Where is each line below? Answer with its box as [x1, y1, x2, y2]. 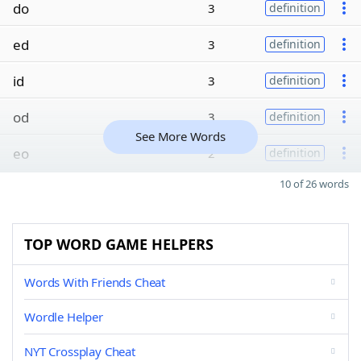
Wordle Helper [24, 309, 103, 325]
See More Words [135, 128, 226, 144]
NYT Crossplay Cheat [24, 343, 135, 359]
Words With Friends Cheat [24, 274, 166, 290]
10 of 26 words [280, 176, 349, 191]
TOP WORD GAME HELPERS [24, 234, 214, 254]
